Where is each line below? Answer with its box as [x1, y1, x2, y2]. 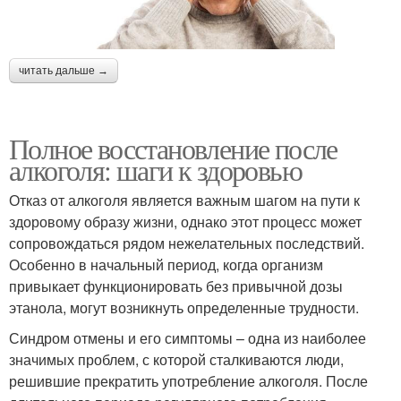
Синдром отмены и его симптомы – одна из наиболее [9, 328, 366, 349]
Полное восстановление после [9, 129, 337, 168]
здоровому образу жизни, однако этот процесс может [9, 211, 362, 233]
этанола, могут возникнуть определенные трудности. [9, 297, 359, 319]
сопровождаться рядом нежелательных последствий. [9, 233, 364, 254]
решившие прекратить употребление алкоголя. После [9, 371, 368, 392]
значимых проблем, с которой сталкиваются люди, [9, 349, 344, 371]
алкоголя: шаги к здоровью [9, 150, 302, 190]
